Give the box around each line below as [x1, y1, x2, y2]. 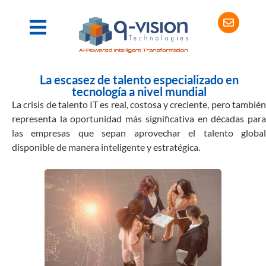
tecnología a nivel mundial [71, 84, 207, 99]
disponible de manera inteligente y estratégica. [12, 141, 200, 153]
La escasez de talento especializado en [39, 72, 239, 87]
